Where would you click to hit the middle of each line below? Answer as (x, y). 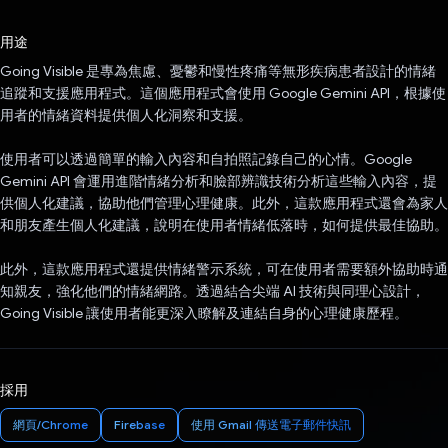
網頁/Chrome (50, 425)
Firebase (139, 425)
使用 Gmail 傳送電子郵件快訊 (271, 425)
